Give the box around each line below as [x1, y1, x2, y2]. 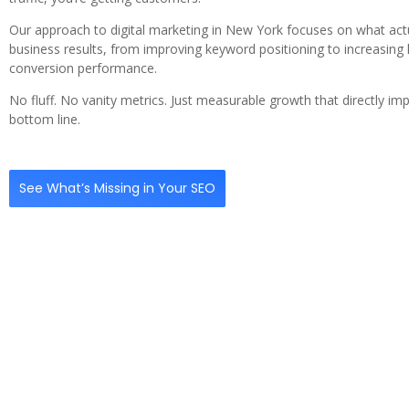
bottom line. [9, 110, 80, 129]
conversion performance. [9, 59, 157, 78]
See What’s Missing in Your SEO [19, 178, 215, 197]
